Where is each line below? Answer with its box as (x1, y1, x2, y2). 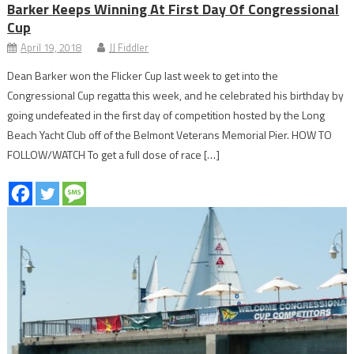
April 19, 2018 (21, 39, 82, 55)
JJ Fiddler (109, 39, 149, 55)
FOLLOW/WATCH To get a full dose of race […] (7, 145, 220, 163)
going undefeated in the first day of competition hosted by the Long (7, 106, 326, 123)
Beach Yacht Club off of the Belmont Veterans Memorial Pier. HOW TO (7, 126, 333, 143)
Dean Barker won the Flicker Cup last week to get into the (7, 66, 279, 84)
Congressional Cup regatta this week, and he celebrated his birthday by (7, 86, 345, 104)
